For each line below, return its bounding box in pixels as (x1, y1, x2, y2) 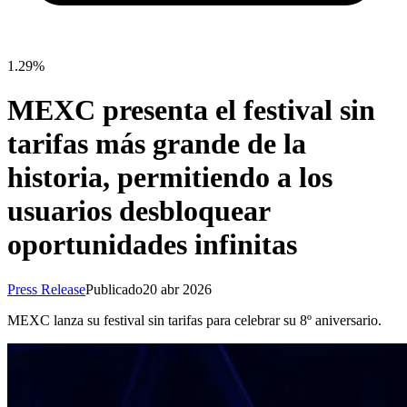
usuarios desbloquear (7, 194, 270, 228)
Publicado (85, 281, 143, 297)
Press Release (7, 281, 85, 297)
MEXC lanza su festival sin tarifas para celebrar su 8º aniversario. (7, 312, 382, 328)
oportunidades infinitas (7, 228, 297, 262)
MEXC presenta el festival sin (7, 94, 375, 127)
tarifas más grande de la (7, 127, 306, 161)
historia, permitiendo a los (7, 161, 333, 194)
